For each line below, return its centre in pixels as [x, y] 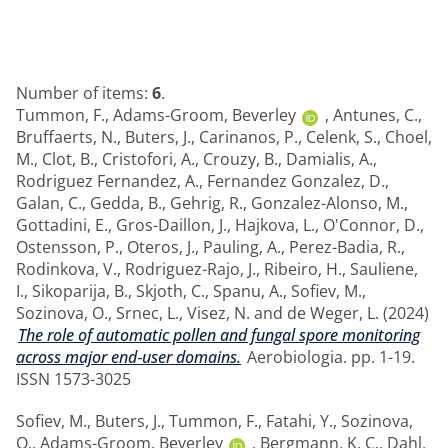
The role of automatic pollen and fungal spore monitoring [219, 334]
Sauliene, [384, 268]
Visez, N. [218, 312]
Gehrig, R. [206, 202]
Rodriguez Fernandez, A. [107, 180]
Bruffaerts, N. [66, 136]
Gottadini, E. [62, 224]
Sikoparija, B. [80, 290]
